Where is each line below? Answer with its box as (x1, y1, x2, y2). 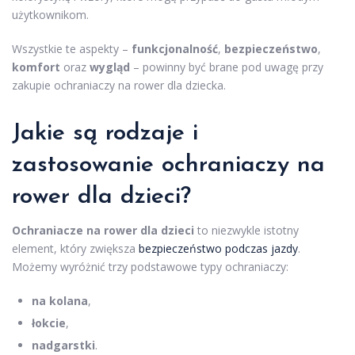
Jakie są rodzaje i (12, 121, 198, 146)
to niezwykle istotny (194, 223, 299, 238)
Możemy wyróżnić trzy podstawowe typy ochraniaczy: (12, 259, 288, 274)
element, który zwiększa (12, 241, 139, 256)
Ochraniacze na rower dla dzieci (12, 223, 194, 238)
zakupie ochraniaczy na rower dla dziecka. (12, 78, 226, 93)
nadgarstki (32, 338, 95, 353)
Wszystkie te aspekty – (12, 41, 132, 56)
